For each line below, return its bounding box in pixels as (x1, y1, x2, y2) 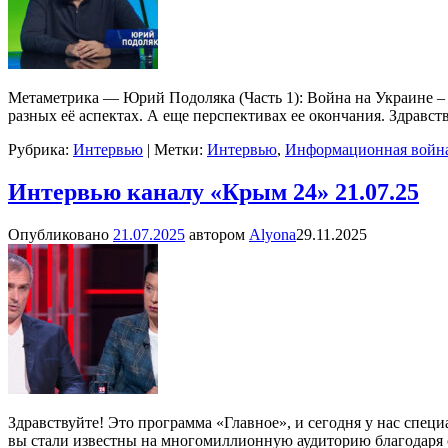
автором (189, 225, 249, 243)
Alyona (249, 225, 296, 243)
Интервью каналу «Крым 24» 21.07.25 (8, 178, 419, 205)
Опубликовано (8, 225, 113, 243)
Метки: (154, 140, 203, 158)
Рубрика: (8, 140, 69, 158)
